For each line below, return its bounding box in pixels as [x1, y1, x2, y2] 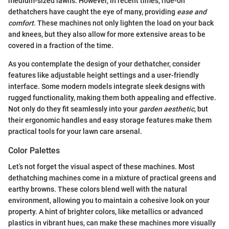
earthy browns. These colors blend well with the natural [8, 185, 187, 194]
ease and [177, 8, 207, 16]
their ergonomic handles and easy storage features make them [8, 116, 212, 125]
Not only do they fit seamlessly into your [8, 105, 139, 113]
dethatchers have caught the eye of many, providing [8, 8, 177, 16]
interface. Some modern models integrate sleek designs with [8, 82, 205, 91]
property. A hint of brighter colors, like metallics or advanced [8, 208, 203, 216]
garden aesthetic [139, 105, 194, 113]
